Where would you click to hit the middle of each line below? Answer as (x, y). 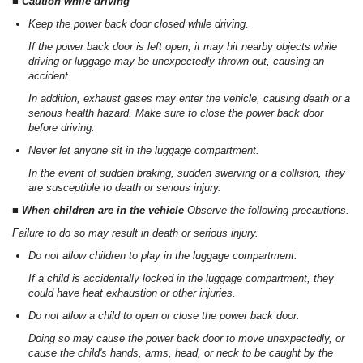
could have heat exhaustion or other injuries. (132, 293)
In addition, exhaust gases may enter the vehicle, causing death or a (189, 99)
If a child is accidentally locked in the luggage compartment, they (181, 279)
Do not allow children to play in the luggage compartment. (163, 256)
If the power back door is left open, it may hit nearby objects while (183, 47)
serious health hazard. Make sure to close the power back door (176, 113)
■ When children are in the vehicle (100, 211)
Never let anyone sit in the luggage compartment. (144, 151)
